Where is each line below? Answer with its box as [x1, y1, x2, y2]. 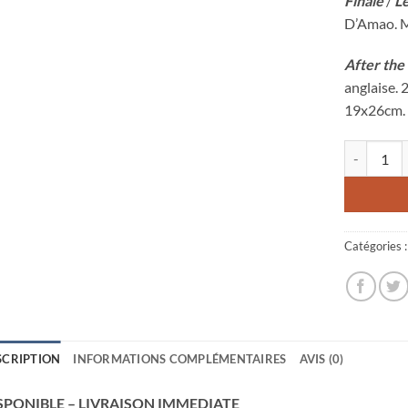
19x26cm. [344, 101, 406, 119]
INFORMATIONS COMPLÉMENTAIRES [73, 352, 287, 367]
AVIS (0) [299, 352, 344, 367]
